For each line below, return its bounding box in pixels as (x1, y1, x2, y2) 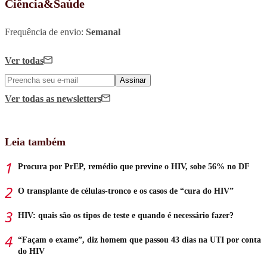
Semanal (86, 26, 120, 37)
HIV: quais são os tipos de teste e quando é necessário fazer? (18, 210, 234, 220)
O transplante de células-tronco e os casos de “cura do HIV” (18, 186, 234, 195)
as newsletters (46, 93, 101, 104)
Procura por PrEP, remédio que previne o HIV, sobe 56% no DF (18, 162, 250, 171)
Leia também (5, 135, 66, 148)
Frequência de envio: (5, 26, 86, 37)
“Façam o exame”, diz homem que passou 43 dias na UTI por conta (18, 235, 261, 244)
